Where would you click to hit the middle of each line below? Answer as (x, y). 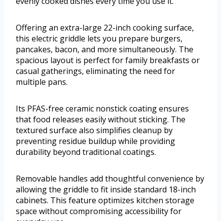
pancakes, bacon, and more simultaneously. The (105, 49)
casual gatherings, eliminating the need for (95, 71)
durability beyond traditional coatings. (86, 152)
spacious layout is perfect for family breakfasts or (108, 60)
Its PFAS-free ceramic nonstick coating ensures (102, 108)
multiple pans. (42, 82)
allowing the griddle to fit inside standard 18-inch (106, 189)
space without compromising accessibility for (99, 211)
